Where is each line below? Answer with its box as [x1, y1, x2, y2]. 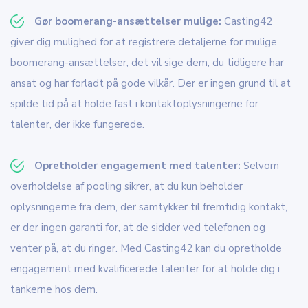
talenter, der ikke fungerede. [10, 118, 144, 132]
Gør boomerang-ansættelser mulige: [34, 14, 221, 29]
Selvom [243, 159, 279, 173]
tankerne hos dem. [10, 283, 98, 297]
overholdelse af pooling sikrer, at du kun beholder [10, 179, 243, 194]
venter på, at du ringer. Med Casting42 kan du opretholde [10, 241, 282, 256]
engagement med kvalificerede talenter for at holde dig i [10, 262, 280, 276]
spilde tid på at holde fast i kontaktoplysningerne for [10, 97, 258, 111]
